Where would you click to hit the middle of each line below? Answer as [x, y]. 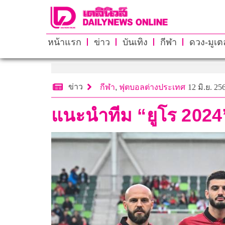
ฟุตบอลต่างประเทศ [152, 87]
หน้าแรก [64, 42]
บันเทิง [135, 42]
